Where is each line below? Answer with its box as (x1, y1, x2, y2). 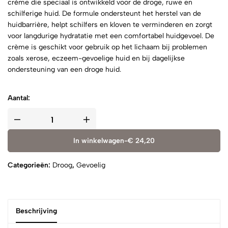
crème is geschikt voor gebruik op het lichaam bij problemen (8, 43, 207, 51)
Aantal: (8, 94, 30, 102)
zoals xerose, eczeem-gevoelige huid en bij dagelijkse (8, 54, 185, 63)
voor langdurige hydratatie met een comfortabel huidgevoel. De (8, 32, 214, 40)
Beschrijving (16, 207, 57, 215)
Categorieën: (8, 161, 52, 169)
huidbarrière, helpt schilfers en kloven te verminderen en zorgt (8, 20, 212, 29)
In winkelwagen (73, 136, 124, 145)
